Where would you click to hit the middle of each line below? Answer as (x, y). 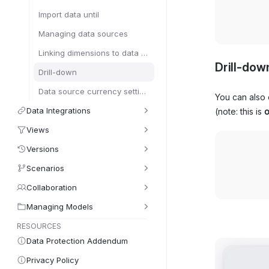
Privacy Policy (53, 260)
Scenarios (45, 168)
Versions (43, 149)
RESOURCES (39, 226)
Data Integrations (59, 110)
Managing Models (60, 207)
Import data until (69, 14)
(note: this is (240, 112)
